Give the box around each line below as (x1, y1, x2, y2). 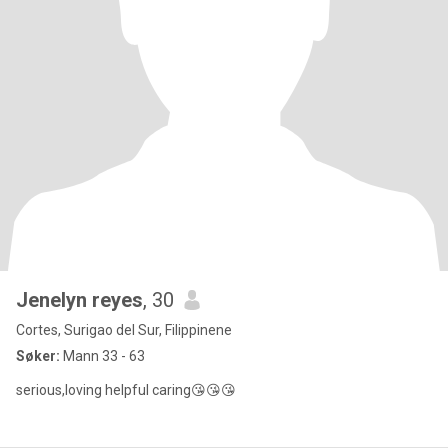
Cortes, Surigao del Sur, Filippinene (16, 322, 232, 338)
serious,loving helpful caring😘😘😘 (16, 382, 236, 398)
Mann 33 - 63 (60, 348, 145, 364)
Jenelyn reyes (16, 288, 143, 312)
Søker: (16, 348, 60, 364)
